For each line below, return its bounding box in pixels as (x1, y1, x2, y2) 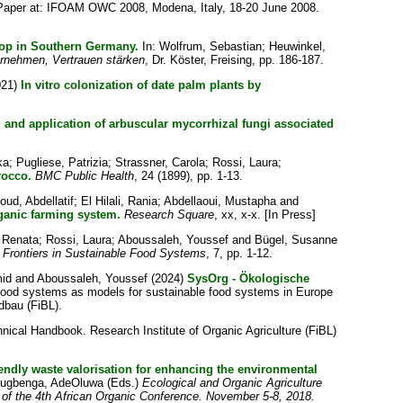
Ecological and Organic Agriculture (141, 376, 322, 390)
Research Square (123, 208, 214, 221)
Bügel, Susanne (254, 233, 337, 246)
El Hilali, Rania (80, 194, 157, 208)
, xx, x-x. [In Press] (213, 208, 316, 221)
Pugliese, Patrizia (15, 156, 108, 169)
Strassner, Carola (114, 156, 205, 169)
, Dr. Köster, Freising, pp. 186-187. (144, 53, 324, 67)
